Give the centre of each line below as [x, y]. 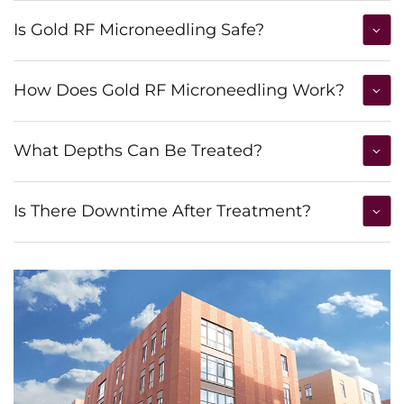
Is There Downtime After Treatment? [162, 211]
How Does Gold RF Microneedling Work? [179, 90]
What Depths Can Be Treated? [138, 150]
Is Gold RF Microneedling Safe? [139, 29]
